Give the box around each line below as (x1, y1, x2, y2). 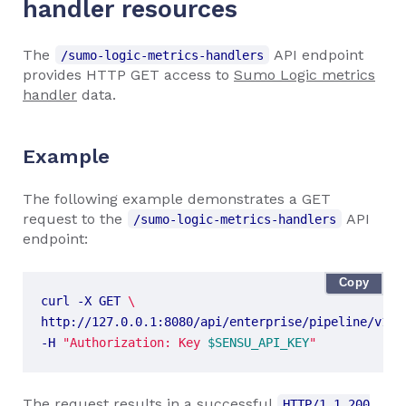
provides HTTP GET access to (23, 65, 234, 83)
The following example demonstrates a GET (23, 189, 331, 208)
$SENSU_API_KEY (208, 334, 309, 350)
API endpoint (270, 45, 363, 63)
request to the (23, 209, 127, 227)
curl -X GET (41, 293, 128, 308)
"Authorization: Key (63, 334, 208, 350)
